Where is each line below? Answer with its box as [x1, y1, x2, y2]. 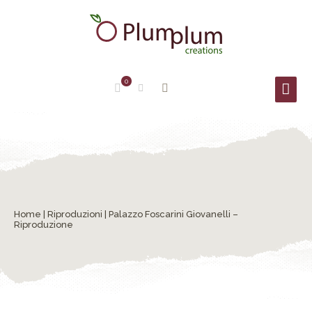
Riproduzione [14, 219, 73, 230]
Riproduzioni [47, 209, 102, 219]
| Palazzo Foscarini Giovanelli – [102, 209, 238, 219]
